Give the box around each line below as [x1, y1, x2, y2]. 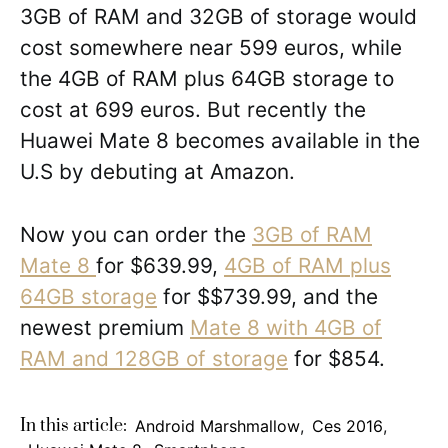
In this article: [20, 415, 127, 438]
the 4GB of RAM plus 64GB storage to [20, 66, 394, 92]
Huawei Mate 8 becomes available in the [20, 128, 420, 154]
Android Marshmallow [135, 416, 300, 437]
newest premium [20, 315, 190, 341]
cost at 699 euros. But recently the [20, 97, 366, 123]
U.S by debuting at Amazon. [20, 159, 295, 185]
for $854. [288, 346, 385, 372]
